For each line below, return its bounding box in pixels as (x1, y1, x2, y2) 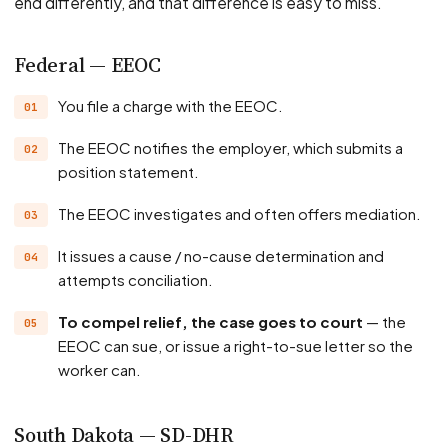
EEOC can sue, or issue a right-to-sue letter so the (58, 336, 413, 355)
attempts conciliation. (58, 270, 213, 289)
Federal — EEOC (14, 51, 161, 79)
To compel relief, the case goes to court (67, 312, 363, 331)
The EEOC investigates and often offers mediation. (67, 204, 421, 223)
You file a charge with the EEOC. (66, 96, 283, 115)
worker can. (58, 360, 141, 379)
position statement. (58, 162, 199, 181)
